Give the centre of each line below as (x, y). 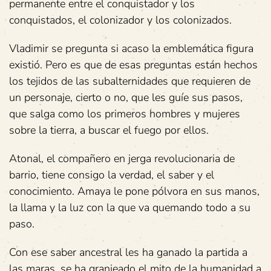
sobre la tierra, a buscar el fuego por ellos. (109, 130)
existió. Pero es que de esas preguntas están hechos (133, 65)
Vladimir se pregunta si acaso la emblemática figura (131, 49)
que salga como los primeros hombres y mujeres (125, 114)
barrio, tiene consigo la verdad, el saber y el (112, 175)
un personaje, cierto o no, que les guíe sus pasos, (126, 98)
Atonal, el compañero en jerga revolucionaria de (122, 159)
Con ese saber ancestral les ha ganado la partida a (128, 253)
